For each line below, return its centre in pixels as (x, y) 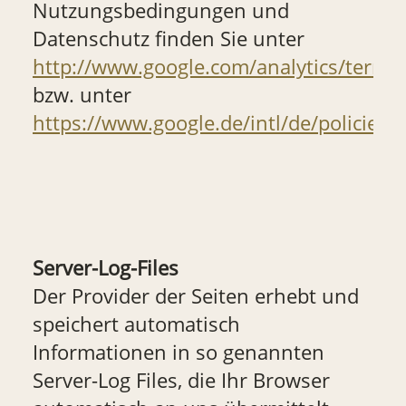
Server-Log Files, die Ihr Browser (181, 380)
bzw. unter (82, 94)
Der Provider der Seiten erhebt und (195, 295)
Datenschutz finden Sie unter (168, 38)
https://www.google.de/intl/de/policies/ (213, 122)
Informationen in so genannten (178, 352)
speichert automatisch (136, 324)
